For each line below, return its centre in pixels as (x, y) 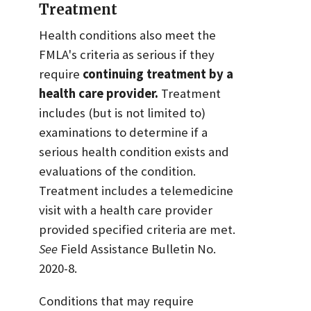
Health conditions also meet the (127, 35)
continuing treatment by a (158, 74)
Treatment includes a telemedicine (136, 191)
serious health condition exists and (134, 152)
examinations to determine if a (123, 133)
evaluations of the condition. (117, 171)
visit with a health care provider (126, 210)
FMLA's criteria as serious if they (127, 55)
